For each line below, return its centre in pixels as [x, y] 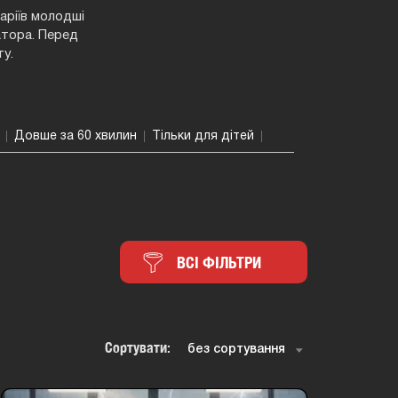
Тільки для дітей [203, 136]
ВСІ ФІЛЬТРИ [217, 263]
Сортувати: [138, 348]
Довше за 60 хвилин [76, 136]
